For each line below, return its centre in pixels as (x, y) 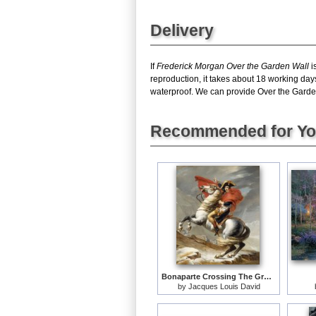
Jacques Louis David (224, 286)
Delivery (182, 30)
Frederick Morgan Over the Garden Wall (233, 66)
